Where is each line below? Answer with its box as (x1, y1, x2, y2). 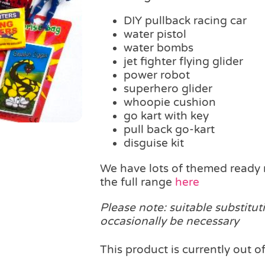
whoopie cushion (124, 95, 216, 109)
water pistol (124, 27, 186, 41)
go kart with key (124, 109, 209, 122)
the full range (100, 175, 175, 189)
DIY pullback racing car (124, 14, 247, 27)
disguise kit (124, 136, 184, 150)
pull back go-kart (124, 122, 215, 136)
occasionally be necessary (100, 214, 239, 228)
